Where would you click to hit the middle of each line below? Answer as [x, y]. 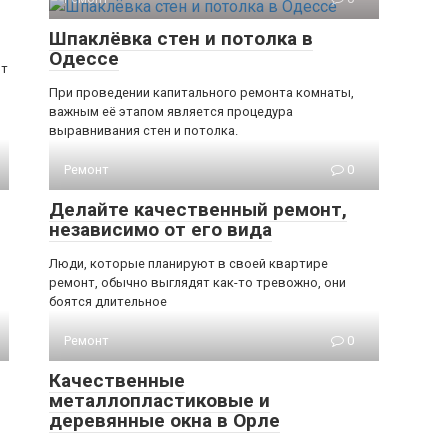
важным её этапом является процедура [171, 111]
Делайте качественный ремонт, [198, 209]
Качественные [117, 380]
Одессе [84, 58]
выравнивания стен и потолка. [143, 130]
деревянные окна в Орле [164, 420]
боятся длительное [108, 301]
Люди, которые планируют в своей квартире [188, 263]
